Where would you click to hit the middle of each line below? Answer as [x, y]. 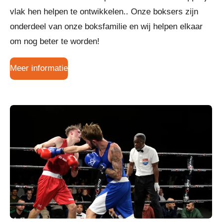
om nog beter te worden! [55, 41]
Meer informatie [39, 68]
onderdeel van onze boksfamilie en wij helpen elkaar [106, 27]
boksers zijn [176, 12]
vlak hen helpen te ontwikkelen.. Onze [82, 12]
